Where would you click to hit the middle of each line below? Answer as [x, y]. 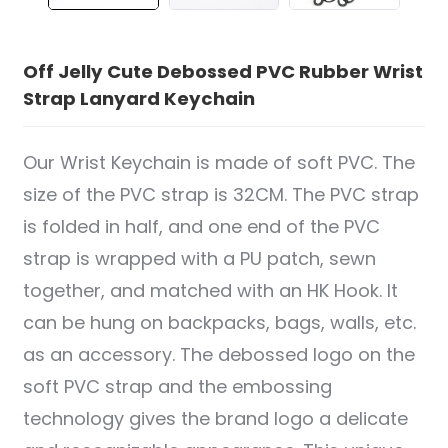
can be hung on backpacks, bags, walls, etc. [219, 322]
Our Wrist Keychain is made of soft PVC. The [218, 162]
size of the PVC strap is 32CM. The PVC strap [220, 194]
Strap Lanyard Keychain [138, 98]
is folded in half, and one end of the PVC [201, 226]
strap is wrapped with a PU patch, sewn [199, 258]
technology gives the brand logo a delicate [215, 418]
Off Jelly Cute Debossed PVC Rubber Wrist [222, 71]
